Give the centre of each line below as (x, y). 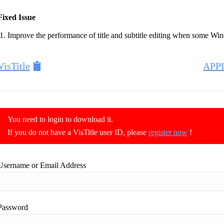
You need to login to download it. (60, 119)
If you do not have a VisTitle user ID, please (78, 132)
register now (168, 132)
